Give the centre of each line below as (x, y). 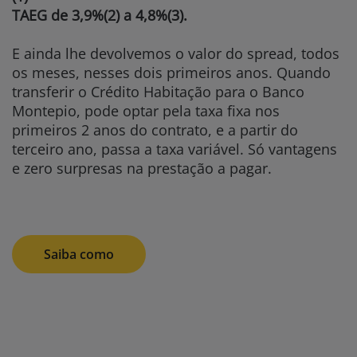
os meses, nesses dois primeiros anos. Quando (171, 73)
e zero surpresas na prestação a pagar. (148, 168)
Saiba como (79, 254)
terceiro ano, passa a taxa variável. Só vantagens (175, 149)
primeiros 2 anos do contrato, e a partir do (155, 130)
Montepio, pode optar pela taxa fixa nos (146, 111)
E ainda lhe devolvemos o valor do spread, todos (176, 53)
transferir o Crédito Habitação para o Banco (158, 92)
